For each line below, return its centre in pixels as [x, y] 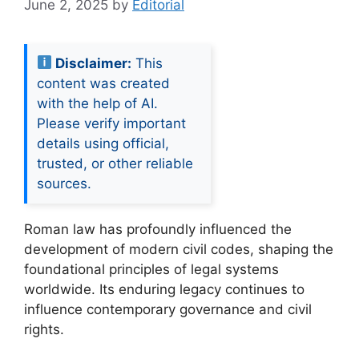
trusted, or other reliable [115, 163]
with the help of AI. [97, 103]
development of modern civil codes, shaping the [179, 249]
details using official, [103, 143]
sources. [64, 183]
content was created [103, 83]
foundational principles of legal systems [151, 269]
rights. [44, 329]
